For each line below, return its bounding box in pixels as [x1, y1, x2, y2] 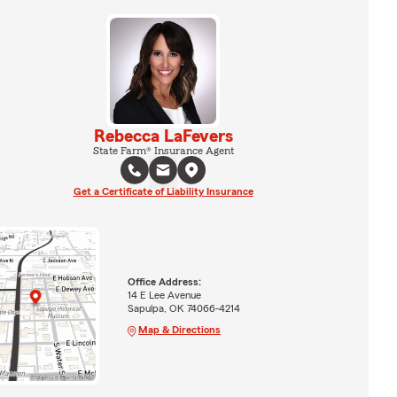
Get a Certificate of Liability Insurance [73, 186, 253, 197]
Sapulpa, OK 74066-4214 [127, 302, 240, 314]
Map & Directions [137, 323, 221, 335]
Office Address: [127, 276, 201, 287]
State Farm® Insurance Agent [92, 145, 234, 156]
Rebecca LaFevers [93, 128, 233, 145]
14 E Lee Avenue [127, 289, 201, 300]
